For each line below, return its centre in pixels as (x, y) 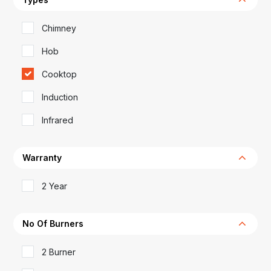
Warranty (42, 157)
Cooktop (59, 74)
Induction (60, 97)
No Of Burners (53, 223)
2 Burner (59, 252)
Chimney (59, 28)
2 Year (54, 186)
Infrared (57, 120)
